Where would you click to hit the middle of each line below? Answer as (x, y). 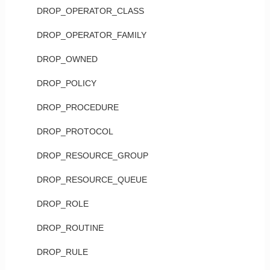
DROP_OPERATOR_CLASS (90, 11)
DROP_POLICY (66, 83)
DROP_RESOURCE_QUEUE (92, 180)
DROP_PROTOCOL (75, 131)
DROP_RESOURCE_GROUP (92, 155)
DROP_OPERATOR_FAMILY (91, 35)
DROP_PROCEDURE (77, 107)
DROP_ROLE (62, 204)
